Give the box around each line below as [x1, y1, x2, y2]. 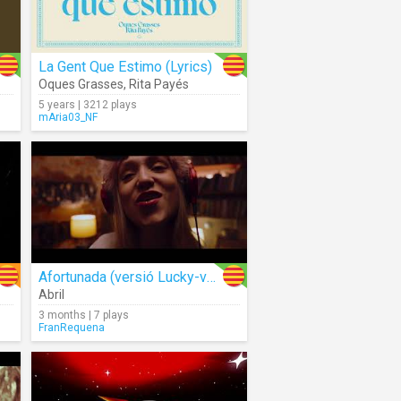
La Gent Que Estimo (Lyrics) [38, 58, 212, 75]
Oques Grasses [38, 77, 124, 91]
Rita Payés [129, 77, 189, 91]
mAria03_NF [38, 111, 98, 124]
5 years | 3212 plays [38, 98, 137, 111]
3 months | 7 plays [38, 309, 129, 321]
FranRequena [38, 321, 105, 334]
